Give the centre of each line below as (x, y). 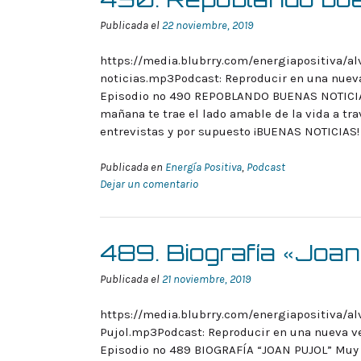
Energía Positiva (203, 167)
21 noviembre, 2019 (206, 279)
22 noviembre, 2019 (207, 25)
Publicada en (133, 167)
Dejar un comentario (149, 184)
